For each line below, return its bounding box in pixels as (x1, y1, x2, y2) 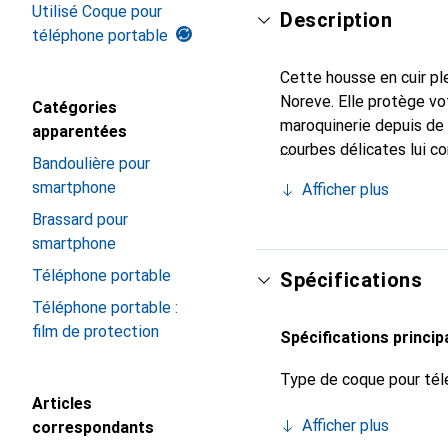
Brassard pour (32, 210, 128, 229)
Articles (32, 394, 92, 413)
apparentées (32, 122, 127, 141)
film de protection (32, 322, 159, 341)
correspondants (32, 418, 154, 437)
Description (280, 8, 393, 32)
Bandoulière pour (32, 154, 150, 173)
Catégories (32, 98, 117, 117)
